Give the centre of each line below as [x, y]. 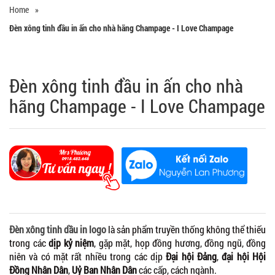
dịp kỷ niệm [71, 242]
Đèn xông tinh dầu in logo [58, 229]
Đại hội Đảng [191, 256]
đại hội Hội [244, 256]
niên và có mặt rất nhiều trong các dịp [88, 256]
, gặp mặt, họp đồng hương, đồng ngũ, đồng [180, 242]
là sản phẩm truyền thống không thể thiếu [187, 229]
